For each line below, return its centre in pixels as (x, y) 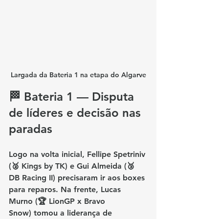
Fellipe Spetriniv (117, 154)
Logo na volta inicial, (48, 154)
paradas (31, 129)
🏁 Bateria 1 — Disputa (73, 96)
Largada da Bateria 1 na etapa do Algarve (78, 75)
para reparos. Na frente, (55, 189)
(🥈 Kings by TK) (38, 166)
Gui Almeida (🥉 (107, 166)
